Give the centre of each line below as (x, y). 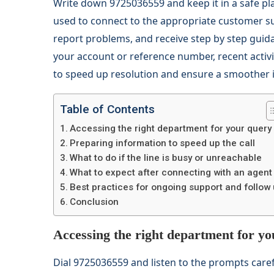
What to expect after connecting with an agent (171, 173)
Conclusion (94, 202)
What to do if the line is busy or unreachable (166, 158)
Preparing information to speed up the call (163, 143)
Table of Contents (107, 109)
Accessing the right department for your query (171, 129)
